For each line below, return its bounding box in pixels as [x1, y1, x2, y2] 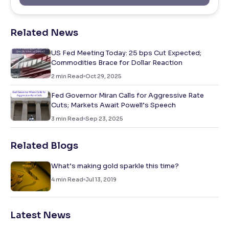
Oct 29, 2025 [85, 73, 122, 80]
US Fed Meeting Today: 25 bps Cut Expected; [51, 49, 201, 58]
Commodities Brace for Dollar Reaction [51, 58, 182, 67]
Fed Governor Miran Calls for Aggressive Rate [51, 91, 204, 100]
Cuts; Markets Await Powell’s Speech [51, 101, 176, 110]
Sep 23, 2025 [85, 115, 123, 123]
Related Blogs [10, 140, 78, 152]
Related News [10, 27, 78, 39]
